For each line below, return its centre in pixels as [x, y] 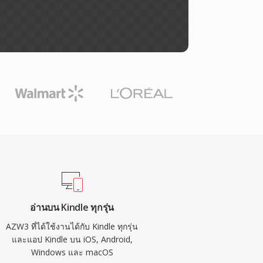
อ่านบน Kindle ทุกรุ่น [72, 207]
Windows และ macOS [72, 252]
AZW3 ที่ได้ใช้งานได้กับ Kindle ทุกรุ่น [72, 226]
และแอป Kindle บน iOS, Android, [72, 239]
